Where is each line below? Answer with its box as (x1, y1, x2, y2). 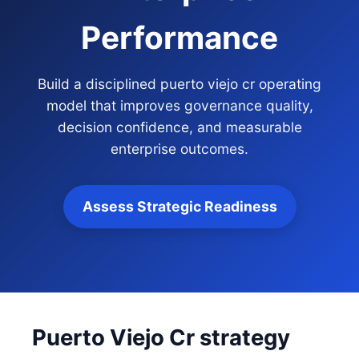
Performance (81, 18, 278, 56)
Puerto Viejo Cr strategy (32, 324, 290, 351)
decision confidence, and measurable (57, 119, 302, 135)
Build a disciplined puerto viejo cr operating (38, 75, 321, 92)
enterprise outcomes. (111, 140, 248, 157)
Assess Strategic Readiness (82, 198, 277, 215)
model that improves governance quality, (46, 97, 313, 114)
